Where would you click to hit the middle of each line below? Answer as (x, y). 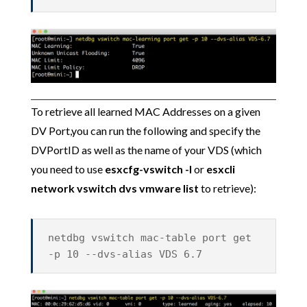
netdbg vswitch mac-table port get (150, 238)
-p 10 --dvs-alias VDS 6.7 (125, 255)
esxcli (220, 169)
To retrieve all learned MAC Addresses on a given (145, 112)
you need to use (67, 169)
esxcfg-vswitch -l (148, 169)
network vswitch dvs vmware (106, 188)
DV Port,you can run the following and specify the (145, 131)
